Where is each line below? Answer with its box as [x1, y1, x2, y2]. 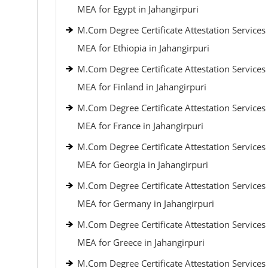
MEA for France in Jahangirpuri [77, 120, 203, 132]
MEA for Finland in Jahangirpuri [77, 81, 206, 93]
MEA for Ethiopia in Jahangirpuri [77, 42, 209, 54]
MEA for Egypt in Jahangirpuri [77, 3, 199, 15]
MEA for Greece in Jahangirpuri [77, 236, 205, 248]
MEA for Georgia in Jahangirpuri [77, 159, 208, 170]
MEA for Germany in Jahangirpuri [77, 197, 214, 209]
